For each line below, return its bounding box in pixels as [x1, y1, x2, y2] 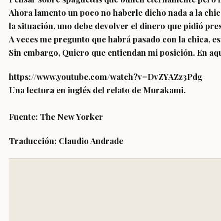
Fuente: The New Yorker [9, 111, 103, 122]
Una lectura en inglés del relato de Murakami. [9, 84, 185, 95]
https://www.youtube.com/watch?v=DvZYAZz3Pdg [9, 71, 202, 82]
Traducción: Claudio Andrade [9, 135, 123, 146]
